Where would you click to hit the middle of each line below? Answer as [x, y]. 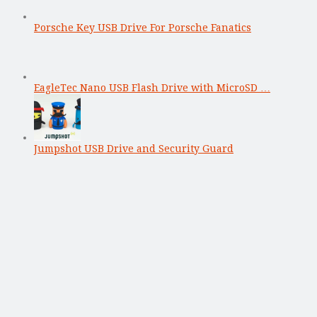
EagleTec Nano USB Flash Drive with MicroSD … [152, 87]
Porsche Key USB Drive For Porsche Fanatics [143, 27]
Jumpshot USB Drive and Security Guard [134, 148]
